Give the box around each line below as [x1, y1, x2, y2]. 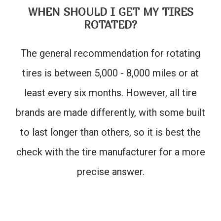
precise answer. [76, 165, 145, 178]
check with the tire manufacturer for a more [16, 146, 205, 158]
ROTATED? [84, 18, 137, 31]
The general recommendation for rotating [21, 47, 200, 59]
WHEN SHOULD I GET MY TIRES [28, 5, 193, 18]
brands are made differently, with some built [16, 106, 205, 118]
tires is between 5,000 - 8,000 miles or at [22, 67, 199, 79]
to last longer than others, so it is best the [20, 126, 201, 138]
